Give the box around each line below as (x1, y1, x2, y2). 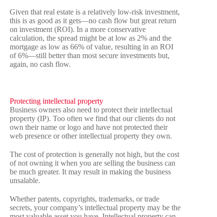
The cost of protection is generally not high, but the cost (10, 150, 179, 159)
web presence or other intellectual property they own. (10, 132, 172, 140)
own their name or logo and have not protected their (10, 123, 168, 132)
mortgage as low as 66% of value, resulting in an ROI (10, 43, 173, 51)
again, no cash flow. (10, 60, 71, 69)
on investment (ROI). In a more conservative (10, 25, 146, 34)
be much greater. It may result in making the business (10, 168, 171, 176)
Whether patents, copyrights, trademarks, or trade (10, 195, 159, 203)
